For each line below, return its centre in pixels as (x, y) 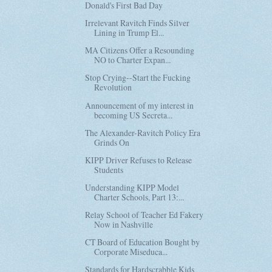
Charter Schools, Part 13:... (139, 197)
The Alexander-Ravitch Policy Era (143, 132)
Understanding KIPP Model (132, 187)
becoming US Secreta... (134, 115)
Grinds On (112, 142)
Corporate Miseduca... (131, 251)
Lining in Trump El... (129, 33)
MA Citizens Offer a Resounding (140, 50)
